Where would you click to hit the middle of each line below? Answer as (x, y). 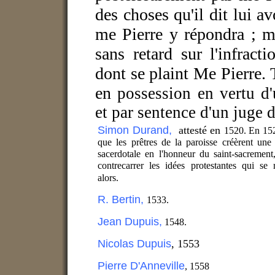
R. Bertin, (122, 200)
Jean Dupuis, (130, 222)
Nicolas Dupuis (134, 244)
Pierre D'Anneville (141, 266)
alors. (108, 178)
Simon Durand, (138, 130)
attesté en (201, 130)
